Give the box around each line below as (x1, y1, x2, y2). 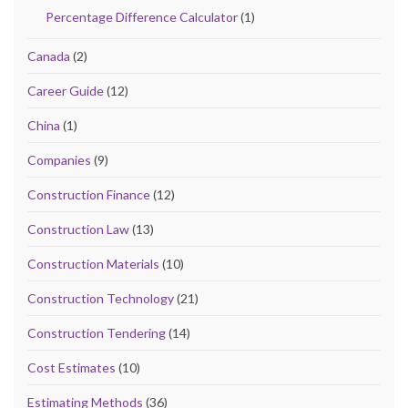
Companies (27, 151, 91, 168)
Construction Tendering (27, 324, 166, 341)
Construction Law (27, 220, 129, 237)
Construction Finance (27, 186, 150, 202)
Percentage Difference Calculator (46, 8, 238, 25)
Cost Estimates (27, 359, 116, 375)
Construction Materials (27, 255, 159, 271)
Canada (27, 47, 70, 64)
